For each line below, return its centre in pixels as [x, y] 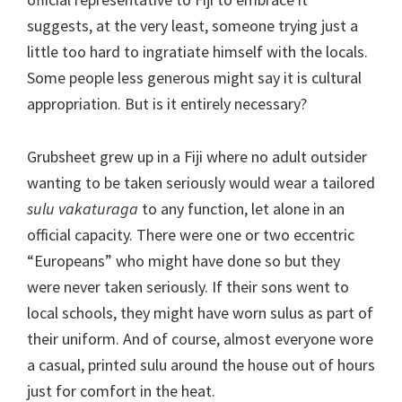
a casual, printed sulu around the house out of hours [201, 364]
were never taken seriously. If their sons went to [188, 286]
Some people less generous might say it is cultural [194, 77]
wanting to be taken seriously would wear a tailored [201, 182]
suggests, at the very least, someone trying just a [192, 25]
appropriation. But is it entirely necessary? [167, 103]
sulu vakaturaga [83, 208]
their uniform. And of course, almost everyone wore [200, 338]
